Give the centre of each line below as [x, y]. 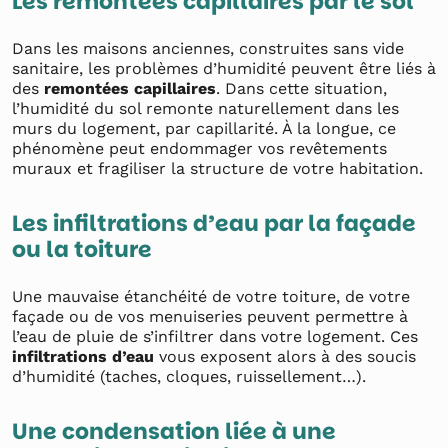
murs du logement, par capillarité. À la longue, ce [204, 128]
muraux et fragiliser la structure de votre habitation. [220, 168]
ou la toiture [82, 249]
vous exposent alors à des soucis [285, 356]
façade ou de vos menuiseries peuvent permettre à [210, 316]
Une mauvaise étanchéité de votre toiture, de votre [211, 296]
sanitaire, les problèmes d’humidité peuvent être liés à [224, 68]
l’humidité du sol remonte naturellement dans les [205, 108]
